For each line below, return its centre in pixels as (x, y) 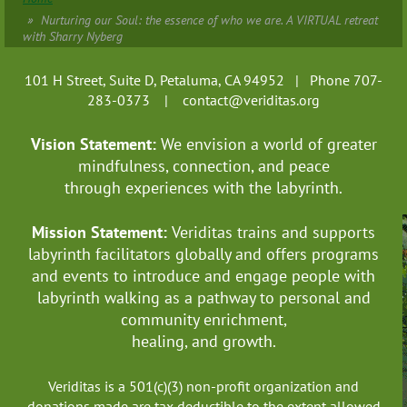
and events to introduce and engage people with (203, 276)
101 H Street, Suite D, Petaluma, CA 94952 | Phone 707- (203, 80)
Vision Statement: (95, 144)
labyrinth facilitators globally (132, 254)
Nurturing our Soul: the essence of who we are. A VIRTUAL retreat (209, 20)
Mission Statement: (102, 233)
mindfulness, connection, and (183, 165)
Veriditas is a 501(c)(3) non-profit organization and (203, 387)
